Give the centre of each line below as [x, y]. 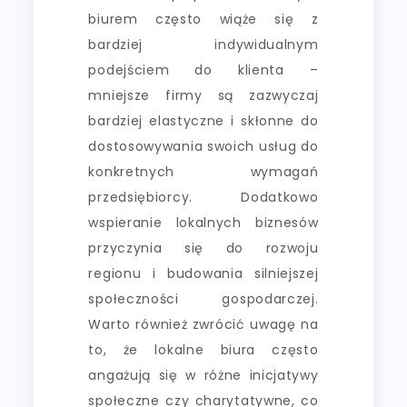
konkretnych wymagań [203, 172]
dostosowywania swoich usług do [203, 147]
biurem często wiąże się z [203, 20]
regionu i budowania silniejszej [203, 274]
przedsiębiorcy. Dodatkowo [203, 198]
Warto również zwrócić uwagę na [203, 325]
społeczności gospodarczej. [203, 299]
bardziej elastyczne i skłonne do [203, 121]
